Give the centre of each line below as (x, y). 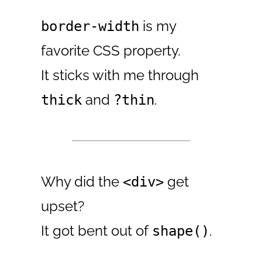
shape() (181, 231)
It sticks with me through (120, 75)
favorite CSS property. (111, 50)
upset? (63, 206)
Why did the (82, 181)
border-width (90, 26)
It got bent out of (97, 230)
